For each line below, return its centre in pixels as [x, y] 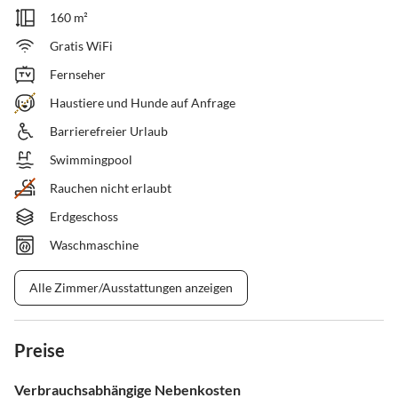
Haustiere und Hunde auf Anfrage [143, 103]
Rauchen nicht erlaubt [111, 188]
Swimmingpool [91, 160]
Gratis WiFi [81, 46]
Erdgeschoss [84, 217]
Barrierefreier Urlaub [109, 131]
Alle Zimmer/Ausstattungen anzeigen [131, 288]
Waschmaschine [94, 245]
